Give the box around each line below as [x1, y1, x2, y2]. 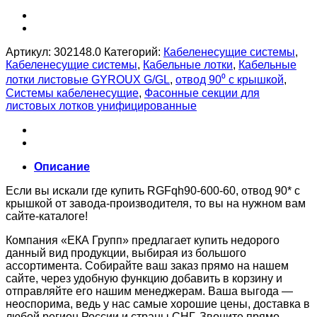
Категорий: [104, 45, 163, 58]
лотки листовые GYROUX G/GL [6, 73, 170, 86]
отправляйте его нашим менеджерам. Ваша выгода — [6, 284, 293, 297]
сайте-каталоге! [6, 209, 88, 222]
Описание [34, 160, 90, 173]
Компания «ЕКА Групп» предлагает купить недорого [6, 234, 279, 246]
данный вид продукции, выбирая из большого [6, 246, 246, 259]
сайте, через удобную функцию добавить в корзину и [6, 272, 282, 284]
